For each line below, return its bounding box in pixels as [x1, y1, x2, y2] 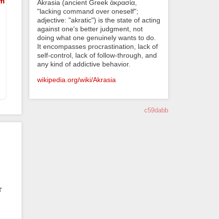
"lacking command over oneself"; [37, 7, 138, 15]
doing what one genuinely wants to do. [37, 33, 156, 42]
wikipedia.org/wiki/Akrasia [37, 76, 116, 84]
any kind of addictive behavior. [37, 60, 131, 68]
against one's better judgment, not [37, 24, 143, 33]
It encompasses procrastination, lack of [37, 42, 158, 50]
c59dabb [144, 107, 168, 114]
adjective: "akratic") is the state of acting [37, 16, 160, 24]
